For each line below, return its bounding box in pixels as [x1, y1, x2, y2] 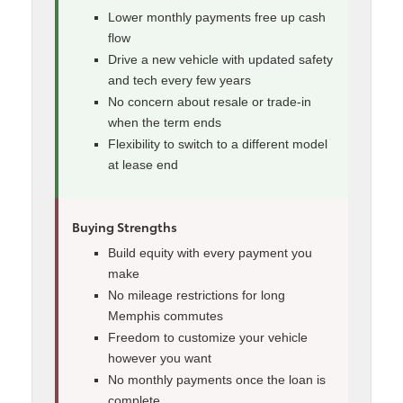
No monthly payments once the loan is [108, 372, 326, 387]
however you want [108, 350, 211, 365]
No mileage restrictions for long [108, 287, 285, 302]
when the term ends [108, 114, 221, 130]
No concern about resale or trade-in [108, 94, 311, 109]
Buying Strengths [72, 217, 177, 236]
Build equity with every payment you [108, 245, 312, 260]
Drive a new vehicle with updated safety [108, 51, 333, 67]
